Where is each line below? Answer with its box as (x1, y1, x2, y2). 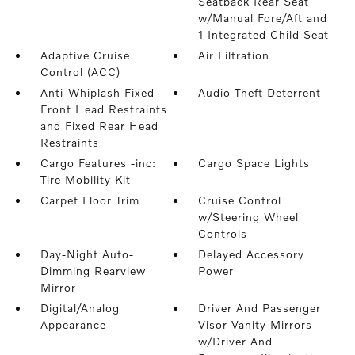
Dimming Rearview (40, 264, 146, 277)
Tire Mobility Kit (40, 173, 131, 186)
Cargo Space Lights (198, 156, 311, 170)
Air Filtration (198, 48, 270, 62)
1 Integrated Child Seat (198, 28, 330, 41)
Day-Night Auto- (40, 247, 134, 261)
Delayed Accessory (198, 247, 305, 261)
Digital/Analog (40, 301, 120, 315)
